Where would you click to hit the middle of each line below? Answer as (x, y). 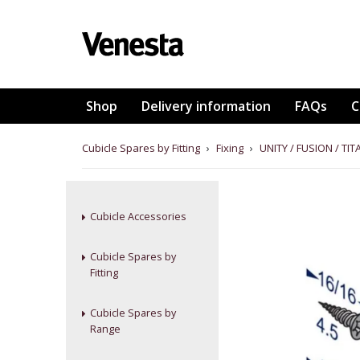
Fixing (230, 148)
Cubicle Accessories (138, 217)
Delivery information (206, 106)
